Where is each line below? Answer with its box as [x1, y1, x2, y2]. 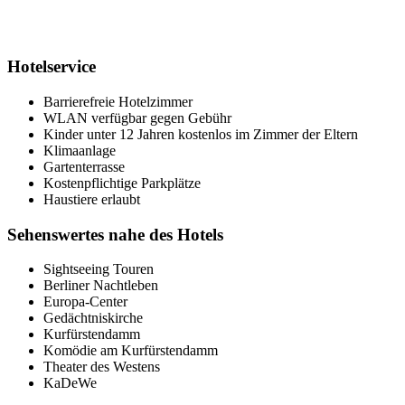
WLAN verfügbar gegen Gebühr [43, 109, 231, 126]
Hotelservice [7, 57, 96, 77]
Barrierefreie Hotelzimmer [43, 93, 193, 109]
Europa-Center [43, 294, 127, 310]
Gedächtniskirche [43, 310, 143, 326]
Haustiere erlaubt [43, 191, 140, 207]
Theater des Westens [43, 359, 160, 375]
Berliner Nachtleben [43, 278, 158, 294]
